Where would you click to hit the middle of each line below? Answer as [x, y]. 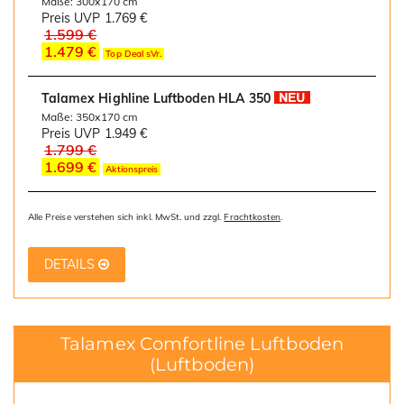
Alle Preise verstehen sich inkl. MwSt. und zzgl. [126, 217]
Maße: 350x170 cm [90, 117]
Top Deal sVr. [134, 54]
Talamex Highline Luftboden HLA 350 [156, 99]
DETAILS [71, 265]
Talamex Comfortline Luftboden [202, 343]
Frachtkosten [252, 217]
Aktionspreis [132, 170]
